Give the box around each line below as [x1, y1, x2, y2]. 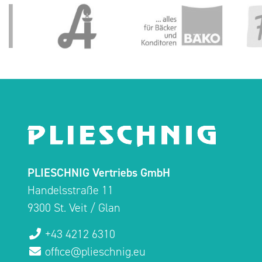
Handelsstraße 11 [27, 182, 113, 198]
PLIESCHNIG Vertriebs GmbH [27, 164, 170, 180]
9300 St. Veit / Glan [27, 199, 120, 215]
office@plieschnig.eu [45, 243, 146, 259]
